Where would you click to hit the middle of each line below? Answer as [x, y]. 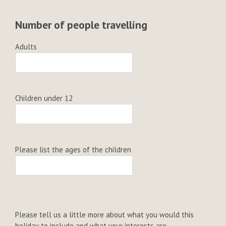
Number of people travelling [81, 24]
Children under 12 [44, 98]
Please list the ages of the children [73, 149]
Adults [26, 46]
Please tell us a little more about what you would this [104, 214]
